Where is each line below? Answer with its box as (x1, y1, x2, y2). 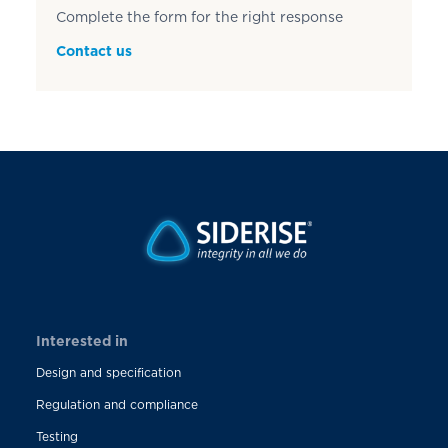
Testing (35, 430, 78, 444)
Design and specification (35, 366, 181, 380)
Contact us (55, 43, 132, 59)
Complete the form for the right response (55, 9, 343, 25)
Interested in (35, 333, 128, 349)
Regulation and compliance (35, 398, 198, 412)
